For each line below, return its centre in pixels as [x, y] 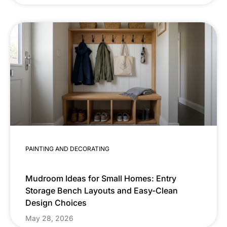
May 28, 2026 [49, 218]
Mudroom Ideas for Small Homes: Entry [101, 179]
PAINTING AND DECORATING [67, 149]
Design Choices [56, 203]
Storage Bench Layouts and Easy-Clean [102, 191]
